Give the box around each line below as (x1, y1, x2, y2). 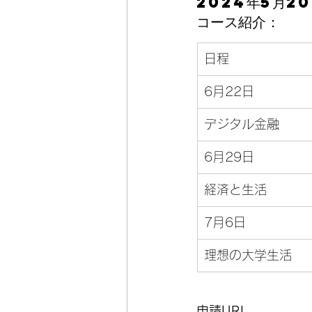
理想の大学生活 (204, 249, 292, 261)
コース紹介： (196, 12, 280, 31)
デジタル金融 (204, 118, 279, 130)
